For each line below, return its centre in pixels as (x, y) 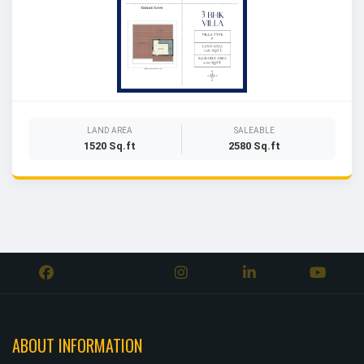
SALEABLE (254, 130)
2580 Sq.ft (254, 146)
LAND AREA (110, 130)
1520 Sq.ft (110, 146)
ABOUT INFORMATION (77, 345)
